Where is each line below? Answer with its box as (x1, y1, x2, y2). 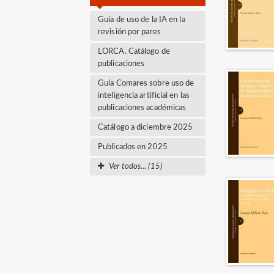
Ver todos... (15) (109, 162, 162, 171)
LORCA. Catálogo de (98, 47, 170, 56)
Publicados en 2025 (98, 143, 168, 151)
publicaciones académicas (98, 103, 187, 112)
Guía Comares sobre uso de (98, 79, 194, 87)
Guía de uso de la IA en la (98, 15, 185, 24)
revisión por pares (98, 28, 161, 36)
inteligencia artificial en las (98, 91, 190, 100)
